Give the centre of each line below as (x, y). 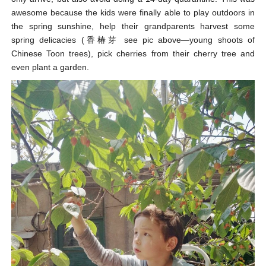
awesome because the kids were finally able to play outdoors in (133, 13)
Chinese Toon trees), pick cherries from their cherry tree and (133, 54)
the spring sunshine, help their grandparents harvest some (133, 26)
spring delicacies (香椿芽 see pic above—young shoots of (133, 40)
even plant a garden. (50, 67)
